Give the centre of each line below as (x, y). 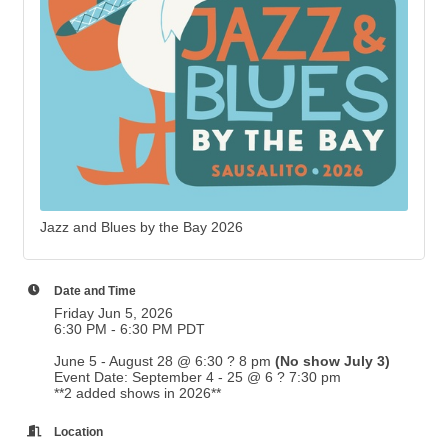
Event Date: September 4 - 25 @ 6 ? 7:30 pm (197, 377)
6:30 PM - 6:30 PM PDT (129, 329)
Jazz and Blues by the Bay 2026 (141, 227)
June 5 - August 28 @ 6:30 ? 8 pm (162, 361)
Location (78, 432)
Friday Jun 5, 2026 (113, 313)
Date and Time (95, 291)
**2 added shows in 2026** (137, 393)
